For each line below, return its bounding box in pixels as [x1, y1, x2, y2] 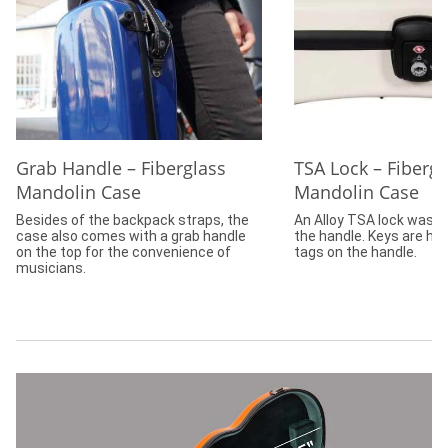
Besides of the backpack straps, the [16, 212, 249, 229]
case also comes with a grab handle [16, 228, 246, 245]
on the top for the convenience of [16, 244, 231, 261]
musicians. [16, 260, 86, 277]
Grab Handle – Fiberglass [16, 156, 226, 181]
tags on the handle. [294, 244, 418, 261]
